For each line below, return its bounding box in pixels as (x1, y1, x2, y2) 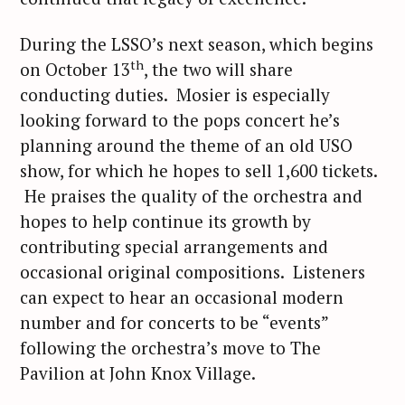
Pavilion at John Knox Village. (20, 361, 256, 384)
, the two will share (144, 57, 293, 80)
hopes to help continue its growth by (20, 209, 311, 232)
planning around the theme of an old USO (20, 133, 353, 156)
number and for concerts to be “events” (20, 310, 328, 334)
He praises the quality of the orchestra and (20, 184, 363, 207)
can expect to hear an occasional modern (20, 285, 344, 308)
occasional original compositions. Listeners (20, 259, 365, 283)
